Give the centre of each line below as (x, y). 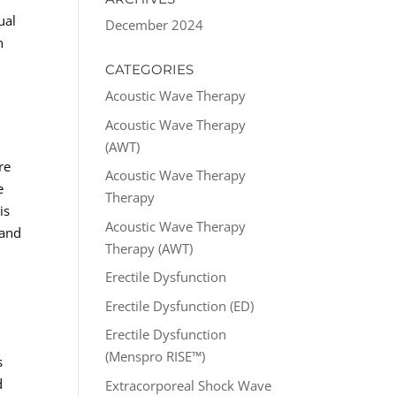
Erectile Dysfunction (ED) (180, 305)
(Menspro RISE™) (156, 356)
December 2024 (155, 25)
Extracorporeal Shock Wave (189, 385)
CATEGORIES (150, 69)
